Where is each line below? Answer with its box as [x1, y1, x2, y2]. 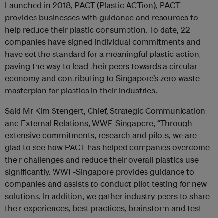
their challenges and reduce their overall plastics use [5, 154, 199, 165]
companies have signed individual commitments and [5, 36, 200, 47]
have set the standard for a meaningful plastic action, [5, 49, 201, 59]
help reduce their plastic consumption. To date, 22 [5, 24, 190, 35]
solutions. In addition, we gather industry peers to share [5, 191, 210, 201]
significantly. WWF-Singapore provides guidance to [5, 166, 194, 177]
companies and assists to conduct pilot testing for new [5, 179, 207, 189]
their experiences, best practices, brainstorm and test [5, 203, 201, 214]
